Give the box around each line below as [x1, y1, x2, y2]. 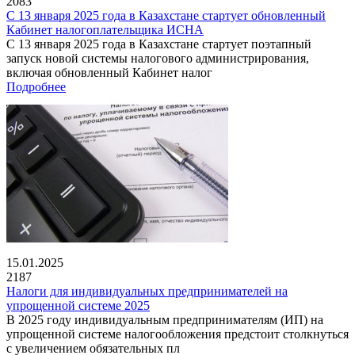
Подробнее [6, 79, 66, 94]
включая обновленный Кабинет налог [6, 65, 212, 79]
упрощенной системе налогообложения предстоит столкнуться [6, 326, 349, 341]
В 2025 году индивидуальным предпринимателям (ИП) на [6, 312, 323, 326]
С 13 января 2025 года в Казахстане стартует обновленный [6, 8, 326, 22]
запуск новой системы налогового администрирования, [6, 51, 309, 65]
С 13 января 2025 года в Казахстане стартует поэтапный [6, 36, 311, 51]
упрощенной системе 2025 [6, 298, 150, 312]
